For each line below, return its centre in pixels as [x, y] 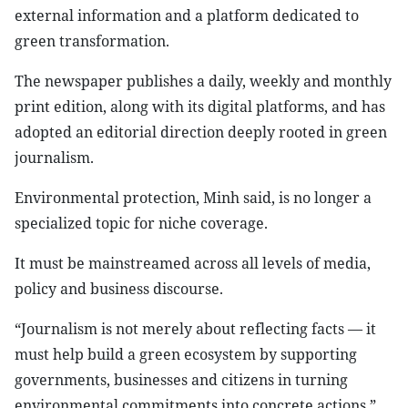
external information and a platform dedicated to [187, 15]
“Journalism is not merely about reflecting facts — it [195, 329]
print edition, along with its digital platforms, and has [200, 107]
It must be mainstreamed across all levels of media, [193, 263]
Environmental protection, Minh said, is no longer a [193, 198]
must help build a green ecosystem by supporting [186, 354]
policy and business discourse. [119, 289]
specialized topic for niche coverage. [141, 223]
